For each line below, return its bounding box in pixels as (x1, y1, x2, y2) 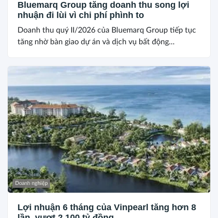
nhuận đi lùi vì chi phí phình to (18, 10, 144, 20)
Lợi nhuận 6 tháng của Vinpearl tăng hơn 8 (18, 202, 196, 212)
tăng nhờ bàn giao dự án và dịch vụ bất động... (18, 38, 175, 46)
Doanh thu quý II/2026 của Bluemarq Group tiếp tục (18, 26, 196, 35)
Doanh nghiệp (15, 180, 48, 186)
